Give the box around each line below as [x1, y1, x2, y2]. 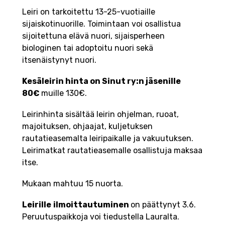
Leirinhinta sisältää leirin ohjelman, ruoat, [22, 109, 179, 120]
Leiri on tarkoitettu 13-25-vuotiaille [22, 7, 155, 17]
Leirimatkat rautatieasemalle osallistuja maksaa [22, 146, 202, 156]
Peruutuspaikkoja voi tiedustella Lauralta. [22, 212, 179, 222]
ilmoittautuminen [53, 200, 131, 210]
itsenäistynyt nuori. [22, 55, 96, 65]
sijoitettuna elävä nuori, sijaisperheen [22, 31, 165, 41]
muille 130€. [41, 88, 87, 98]
